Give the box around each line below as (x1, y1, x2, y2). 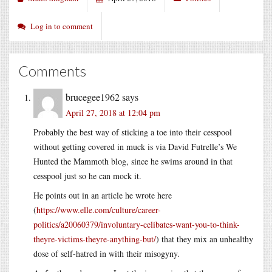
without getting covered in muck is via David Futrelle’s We (33, 140, 237, 152)
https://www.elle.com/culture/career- (36, 203, 161, 216)
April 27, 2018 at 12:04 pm (66, 106, 160, 118)
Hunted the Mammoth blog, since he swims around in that (33, 155, 233, 167)
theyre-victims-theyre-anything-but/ (33, 233, 156, 245)
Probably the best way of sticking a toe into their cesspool (33, 126, 232, 138)
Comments (18, 61, 86, 80)
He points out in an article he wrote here (33, 189, 172, 201)
